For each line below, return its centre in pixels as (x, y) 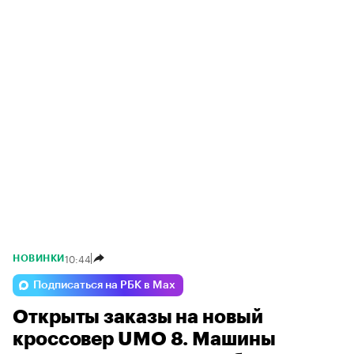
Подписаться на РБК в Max (104, 286)
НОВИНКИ (39, 259)
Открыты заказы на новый (138, 317)
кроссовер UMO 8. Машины (144, 339)
